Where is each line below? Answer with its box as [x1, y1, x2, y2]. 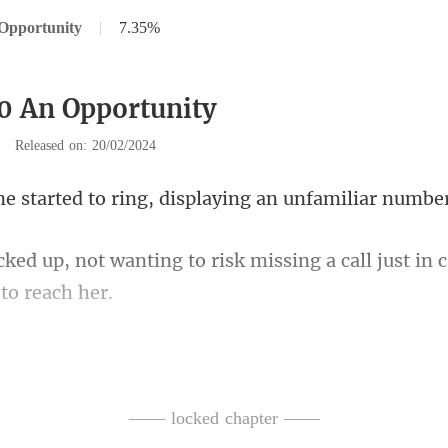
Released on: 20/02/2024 [15, 138, 156, 153]
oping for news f [21, 343, 166, 366]
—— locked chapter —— [128, 408, 320, 428]
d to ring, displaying [72, 187, 256, 210]
